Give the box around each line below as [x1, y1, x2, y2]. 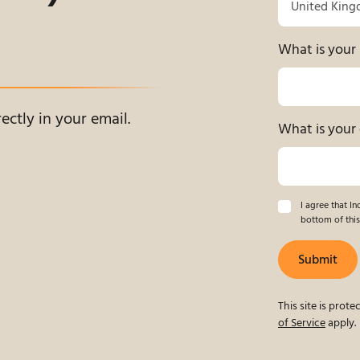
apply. [325, 314, 356, 333]
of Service [278, 314, 325, 333]
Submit [298, 250, 337, 271]
